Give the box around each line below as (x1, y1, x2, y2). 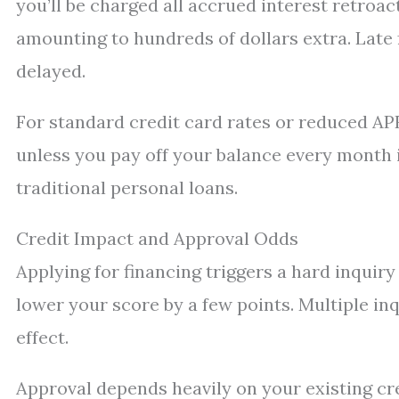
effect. (16, 326, 69, 348)
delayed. (16, 60, 85, 82)
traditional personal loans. (16, 176, 238, 199)
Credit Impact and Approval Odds (16, 227, 298, 249)
